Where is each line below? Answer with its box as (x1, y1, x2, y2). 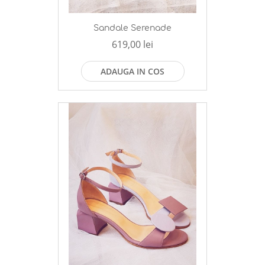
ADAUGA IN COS (101, 66, 164, 77)
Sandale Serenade (93, 24, 172, 33)
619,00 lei (112, 38, 153, 51)
